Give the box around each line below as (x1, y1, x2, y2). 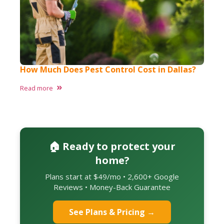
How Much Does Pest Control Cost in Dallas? (20, 64, 196, 75)
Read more (20, 83, 53, 92)
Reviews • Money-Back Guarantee (53, 181, 170, 192)
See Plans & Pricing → (69, 206, 155, 217)
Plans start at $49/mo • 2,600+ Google (45, 171, 179, 181)
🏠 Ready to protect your (48, 139, 175, 153)
